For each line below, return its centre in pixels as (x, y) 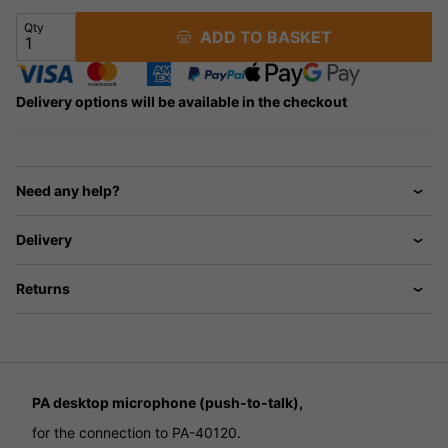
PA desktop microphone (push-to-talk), (167, 403)
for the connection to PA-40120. (136, 433)
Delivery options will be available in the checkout (181, 102)
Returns (43, 289)
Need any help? (68, 191)
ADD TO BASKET (262, 37)
